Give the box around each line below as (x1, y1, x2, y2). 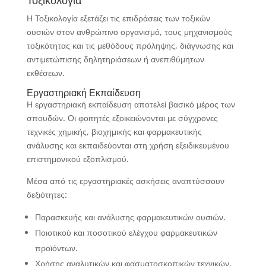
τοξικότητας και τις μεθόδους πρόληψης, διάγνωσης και (26, 40, 233, 51)
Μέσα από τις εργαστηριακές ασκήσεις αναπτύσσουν (26, 175, 224, 186)
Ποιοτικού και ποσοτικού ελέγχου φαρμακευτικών (34, 227, 217, 238)
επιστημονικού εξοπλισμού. (26, 153, 129, 164)
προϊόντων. (34, 242, 78, 254)
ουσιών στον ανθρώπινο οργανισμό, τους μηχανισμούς (26, 26, 232, 37)
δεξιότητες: (26, 189, 67, 200)
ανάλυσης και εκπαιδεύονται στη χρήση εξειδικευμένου (26, 140, 229, 151)
